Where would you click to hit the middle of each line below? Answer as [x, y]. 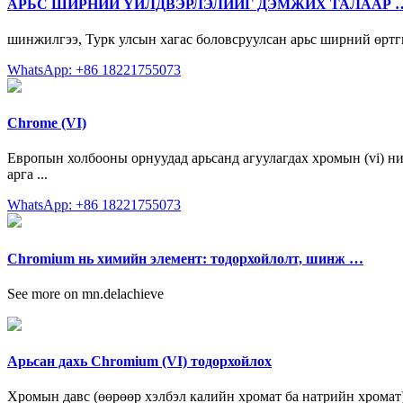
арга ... [27, 175]
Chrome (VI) [47, 123]
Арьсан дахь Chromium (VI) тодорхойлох [139, 362]
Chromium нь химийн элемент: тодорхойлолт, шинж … [185, 258]
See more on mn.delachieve [85, 293]
